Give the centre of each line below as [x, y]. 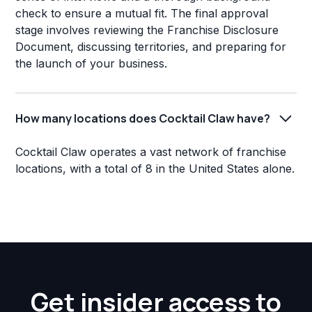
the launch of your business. [92, 64]
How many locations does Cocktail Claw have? [143, 118]
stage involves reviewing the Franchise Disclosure [147, 30]
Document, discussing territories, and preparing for [151, 47]
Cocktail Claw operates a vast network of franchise [151, 152]
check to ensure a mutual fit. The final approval [142, 14]
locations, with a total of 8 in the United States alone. [155, 169]
